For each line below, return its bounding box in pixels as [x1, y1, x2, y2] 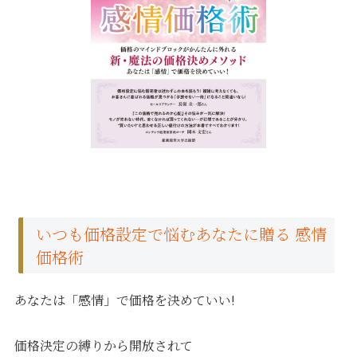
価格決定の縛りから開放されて [14, 335, 194, 355]
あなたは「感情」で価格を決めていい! [14, 290, 236, 309]
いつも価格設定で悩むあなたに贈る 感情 [36, 222, 328, 245]
